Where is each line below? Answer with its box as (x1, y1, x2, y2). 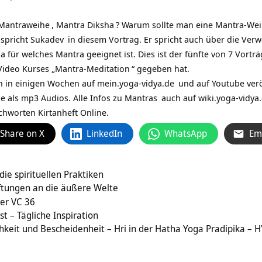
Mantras (125, 92, 157, 104)
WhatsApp (164, 127, 207, 140)
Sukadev (30, 33, 64, 46)
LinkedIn (87, 127, 122, 140)
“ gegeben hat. (132, 63, 189, 75)
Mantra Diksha (56, 19, 114, 31)
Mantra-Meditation (55, 63, 130, 75)
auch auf (159, 92, 198, 104)
